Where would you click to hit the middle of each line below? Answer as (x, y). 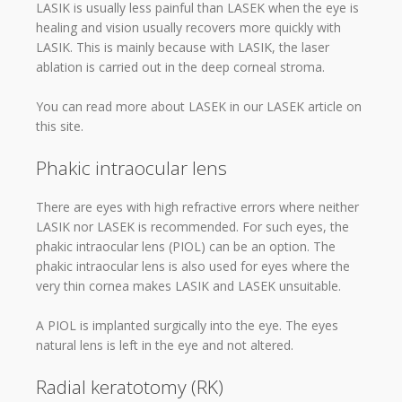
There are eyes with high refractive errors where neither (197, 206)
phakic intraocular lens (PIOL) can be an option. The (186, 246)
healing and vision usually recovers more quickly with (188, 27)
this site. (60, 127)
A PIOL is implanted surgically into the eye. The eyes (187, 326)
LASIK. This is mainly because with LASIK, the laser (183, 47)
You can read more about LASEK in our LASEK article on (199, 107)
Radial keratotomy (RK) (130, 386)
